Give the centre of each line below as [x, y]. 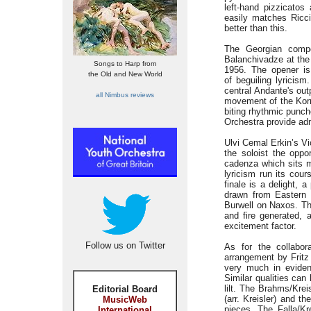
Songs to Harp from [125, 64]
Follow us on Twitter [125, 245]
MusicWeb [125, 300]
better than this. [256, 28]
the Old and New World [125, 74]
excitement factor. [260, 226]
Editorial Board [125, 289]
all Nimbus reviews [125, 95]
